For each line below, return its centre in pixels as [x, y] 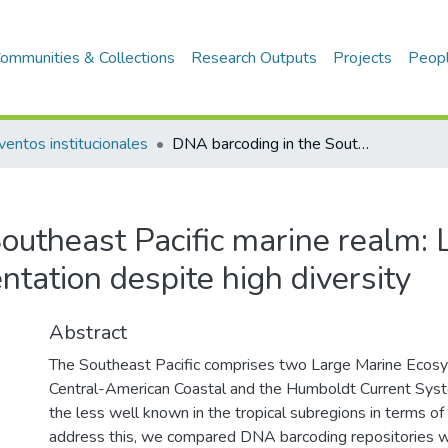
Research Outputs [254, 58]
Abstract [88, 332]
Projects [363, 58]
